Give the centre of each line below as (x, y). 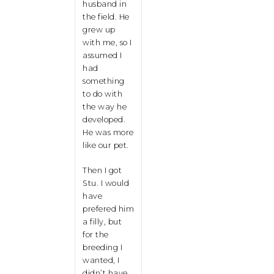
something (104, 81)
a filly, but (102, 222)
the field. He (106, 17)
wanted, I (101, 260)
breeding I (102, 247)
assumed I (102, 55)
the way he (105, 107)
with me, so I (107, 43)
